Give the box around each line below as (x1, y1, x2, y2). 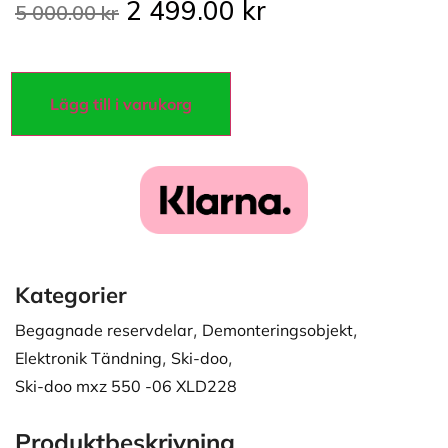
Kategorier (15, 280, 127, 309)
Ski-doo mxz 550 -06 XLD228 (15, 375, 237, 396)
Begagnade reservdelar (15, 319, 193, 340)
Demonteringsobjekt (202, 319, 353, 340)
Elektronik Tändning (15, 347, 162, 368)
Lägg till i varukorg (50, 93, 192, 114)
